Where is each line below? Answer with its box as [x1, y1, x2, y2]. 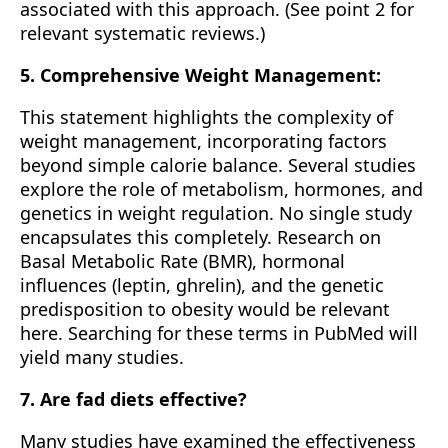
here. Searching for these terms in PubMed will [20, 321, 418, 345]
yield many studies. [20, 345, 184, 369]
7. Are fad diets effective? [20, 387, 247, 411]
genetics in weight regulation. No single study [20, 201, 412, 225]
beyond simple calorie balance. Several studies [20, 153, 416, 177]
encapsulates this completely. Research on [20, 225, 381, 249]
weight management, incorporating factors [20, 129, 387, 153]
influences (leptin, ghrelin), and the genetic [20, 273, 384, 297]
